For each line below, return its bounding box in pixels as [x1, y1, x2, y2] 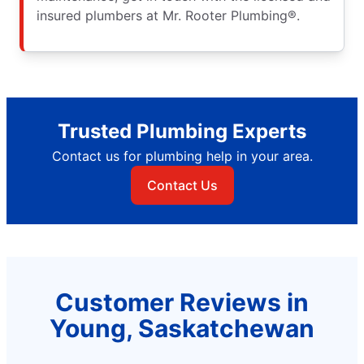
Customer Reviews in [55, 287, 309, 317]
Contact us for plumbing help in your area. [51, 147, 313, 164]
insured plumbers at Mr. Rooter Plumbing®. [37, 6, 300, 24]
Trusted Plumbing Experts [58, 119, 306, 143]
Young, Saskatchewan [50, 313, 314, 343]
